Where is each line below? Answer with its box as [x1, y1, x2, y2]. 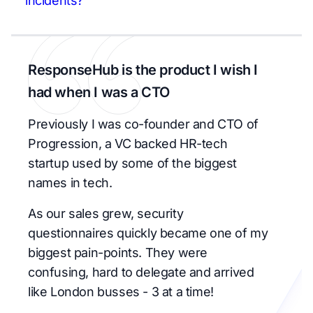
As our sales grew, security [28, 206, 184, 221]
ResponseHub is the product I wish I [28, 61, 259, 78]
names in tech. [28, 175, 112, 190]
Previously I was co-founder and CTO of [28, 117, 259, 131]
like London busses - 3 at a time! [28, 284, 214, 299]
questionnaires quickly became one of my [28, 226, 268, 240]
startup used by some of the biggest [28, 156, 238, 170]
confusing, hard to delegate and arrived [28, 265, 254, 279]
